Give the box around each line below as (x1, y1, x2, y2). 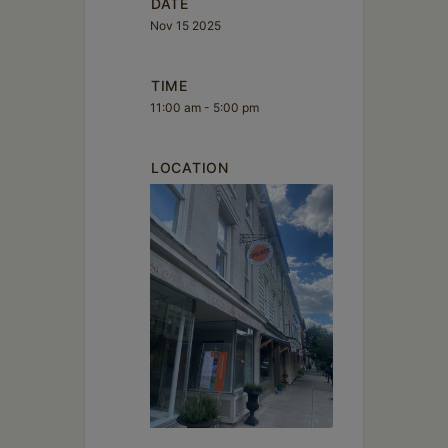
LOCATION (151, 159, 229, 176)
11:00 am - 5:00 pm (150, 100, 259, 115)
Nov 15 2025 (150, 18, 221, 33)
